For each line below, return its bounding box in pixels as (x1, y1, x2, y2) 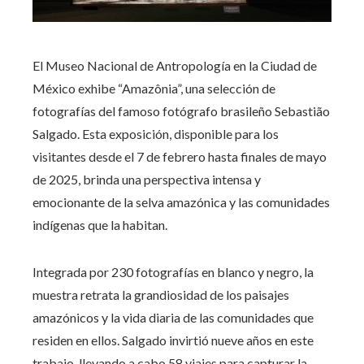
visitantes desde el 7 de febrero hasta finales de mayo (32, 148, 327, 164)
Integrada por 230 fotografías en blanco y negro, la (32, 263, 314, 279)
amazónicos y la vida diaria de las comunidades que (32, 309, 314, 325)
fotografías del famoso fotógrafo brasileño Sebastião (32, 102, 330, 119)
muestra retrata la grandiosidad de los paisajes (32, 286, 289, 302)
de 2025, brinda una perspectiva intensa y (32, 171, 261, 187)
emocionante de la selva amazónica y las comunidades (32, 193, 330, 210)
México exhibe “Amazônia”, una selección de (32, 80, 275, 96)
